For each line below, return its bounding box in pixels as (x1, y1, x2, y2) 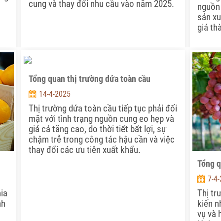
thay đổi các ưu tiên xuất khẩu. (28, 144, 141, 156)
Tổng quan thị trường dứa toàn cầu (28, 74, 150, 84)
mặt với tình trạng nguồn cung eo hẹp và (28, 113, 174, 125)
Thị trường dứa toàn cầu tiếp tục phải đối (28, 103, 177, 114)
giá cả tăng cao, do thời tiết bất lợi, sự (28, 123, 166, 135)
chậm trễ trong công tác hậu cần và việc (28, 134, 175, 146)
